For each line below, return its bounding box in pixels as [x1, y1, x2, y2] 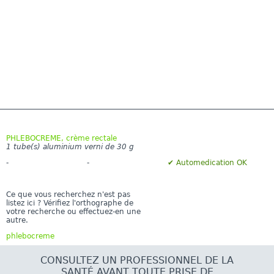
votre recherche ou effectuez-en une [6, 207, 141, 216]
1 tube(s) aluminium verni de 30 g [6, 142, 134, 151]
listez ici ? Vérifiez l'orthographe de [6, 198, 133, 207]
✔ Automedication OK [168, 158, 247, 167]
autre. [6, 215, 28, 224]
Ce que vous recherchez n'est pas [6, 190, 130, 199]
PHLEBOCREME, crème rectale [6, 133, 117, 143]
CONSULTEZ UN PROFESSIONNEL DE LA [40, 254, 234, 266]
